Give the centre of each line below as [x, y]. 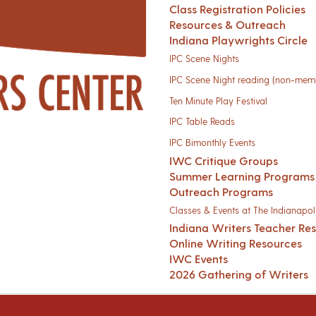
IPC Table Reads [202, 121]
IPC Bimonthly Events [212, 142]
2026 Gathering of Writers [239, 274]
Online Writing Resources [236, 243]
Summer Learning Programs [242, 176]
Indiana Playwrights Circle [238, 39]
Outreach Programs [221, 191]
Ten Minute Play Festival [218, 100]
